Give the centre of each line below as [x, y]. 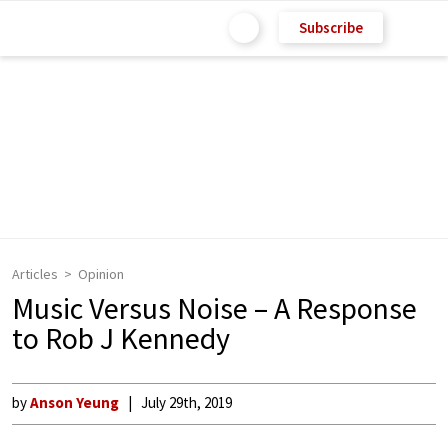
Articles [35, 274]
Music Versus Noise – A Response [214, 308]
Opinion [101, 274]
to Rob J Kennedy [121, 338]
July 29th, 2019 [186, 402]
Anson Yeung [74, 402]
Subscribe [331, 27]
